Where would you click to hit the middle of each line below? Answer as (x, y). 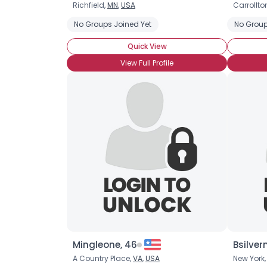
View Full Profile (147, 63)
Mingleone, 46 (105, 245)
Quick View (147, 46)
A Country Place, (103, 258)
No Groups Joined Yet (113, 24)
